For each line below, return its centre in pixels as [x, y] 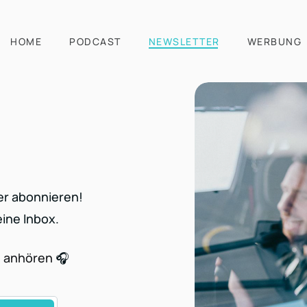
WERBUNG [274, 41]
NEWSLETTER [184, 41]
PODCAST [95, 41]
